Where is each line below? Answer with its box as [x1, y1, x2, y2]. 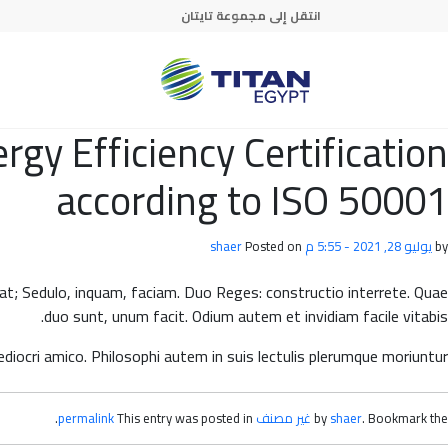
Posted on [245, 234, 305, 258]
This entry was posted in [117, 406, 256, 430]
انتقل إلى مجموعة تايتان [181, 4, 321, 27]
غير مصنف [256, 406, 311, 430]
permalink [58, 406, 114, 430]
